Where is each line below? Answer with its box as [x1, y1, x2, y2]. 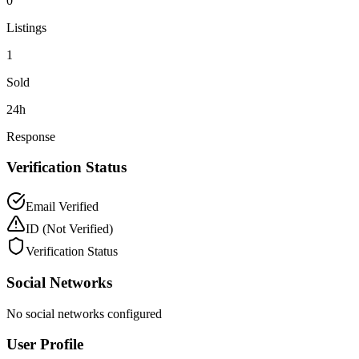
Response [6, 129, 55, 143]
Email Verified [26, 200, 99, 214]
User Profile [6, 336, 83, 353]
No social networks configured [6, 306, 162, 321]
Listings [6, 20, 46, 34]
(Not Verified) [42, 222, 113, 236]
